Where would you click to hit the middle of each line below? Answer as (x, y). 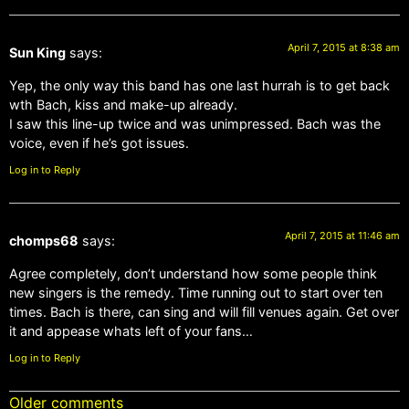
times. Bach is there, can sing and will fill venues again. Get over (204, 311)
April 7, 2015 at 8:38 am (344, 48)
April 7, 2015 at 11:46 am (342, 236)
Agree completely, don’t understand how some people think (193, 273)
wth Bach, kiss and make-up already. (123, 104)
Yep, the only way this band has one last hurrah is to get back (199, 85)
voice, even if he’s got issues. (99, 142)
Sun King (37, 53)
